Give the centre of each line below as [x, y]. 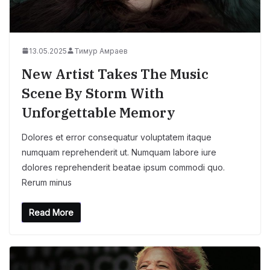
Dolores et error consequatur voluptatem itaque [117, 137]
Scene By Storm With [93, 93]
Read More [51, 212]
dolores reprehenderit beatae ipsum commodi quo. [123, 167]
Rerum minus [47, 182]
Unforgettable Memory [99, 112]
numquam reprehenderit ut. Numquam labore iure [119, 152]
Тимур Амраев [101, 51]
